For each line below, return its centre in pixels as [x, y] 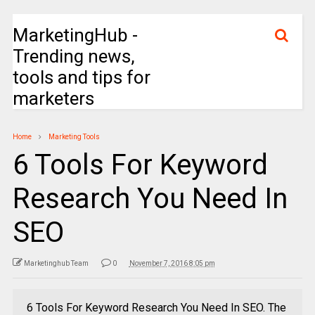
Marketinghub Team [56, 263]
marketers [53, 98]
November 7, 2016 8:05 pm [172, 263]
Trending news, [73, 56]
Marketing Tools [74, 137]
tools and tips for [81, 77]
